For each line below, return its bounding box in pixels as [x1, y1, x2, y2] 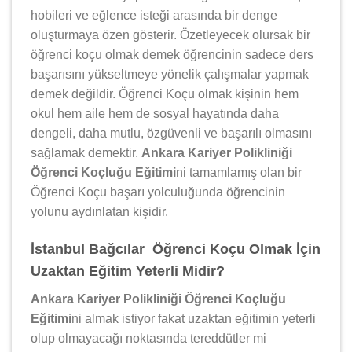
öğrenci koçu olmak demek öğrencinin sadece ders [31, 47, 313, 61]
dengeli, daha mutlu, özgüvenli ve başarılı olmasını [31, 126, 312, 140]
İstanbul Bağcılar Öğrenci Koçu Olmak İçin [31, 240, 321, 257]
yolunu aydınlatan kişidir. [31, 204, 168, 218]
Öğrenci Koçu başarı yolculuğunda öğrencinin [31, 185, 285, 199]
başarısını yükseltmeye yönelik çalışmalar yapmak [31, 67, 309, 81]
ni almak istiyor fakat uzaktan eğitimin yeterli [71, 311, 316, 325]
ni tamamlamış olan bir [176, 165, 302, 179]
